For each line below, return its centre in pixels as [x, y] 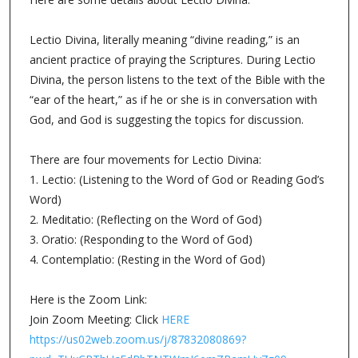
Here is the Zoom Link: [89, 300]
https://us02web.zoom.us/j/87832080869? [137, 340]
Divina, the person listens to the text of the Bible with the [177, 80]
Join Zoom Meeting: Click [95, 320]
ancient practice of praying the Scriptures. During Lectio [172, 60]
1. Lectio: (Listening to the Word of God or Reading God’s [177, 180]
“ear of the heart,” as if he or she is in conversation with [173, 100]
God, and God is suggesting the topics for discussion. [166, 120]
